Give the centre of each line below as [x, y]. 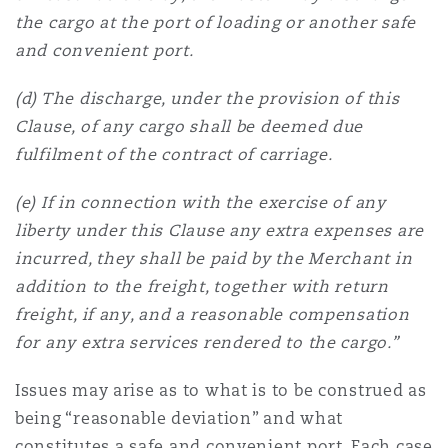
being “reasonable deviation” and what [179, 418]
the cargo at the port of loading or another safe [216, 22]
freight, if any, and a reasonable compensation [212, 314]
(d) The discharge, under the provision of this [207, 98]
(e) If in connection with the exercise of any [200, 202]
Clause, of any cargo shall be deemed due [189, 126]
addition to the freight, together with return [202, 286]
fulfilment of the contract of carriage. [174, 154]
